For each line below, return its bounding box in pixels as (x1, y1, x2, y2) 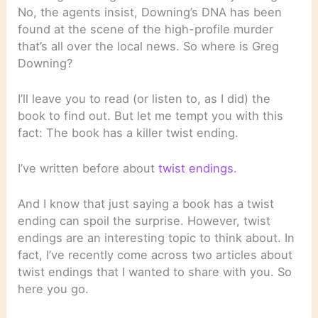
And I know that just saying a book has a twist (18, 197, 275, 212)
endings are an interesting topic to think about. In (18, 231, 295, 246)
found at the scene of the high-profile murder (18, 21, 274, 36)
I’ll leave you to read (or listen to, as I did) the (18, 91, 271, 106)
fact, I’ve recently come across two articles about (18, 248, 293, 263)
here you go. (18, 282, 89, 297)
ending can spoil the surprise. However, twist (18, 214, 271, 229)
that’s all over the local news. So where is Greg (18, 38, 280, 53)
